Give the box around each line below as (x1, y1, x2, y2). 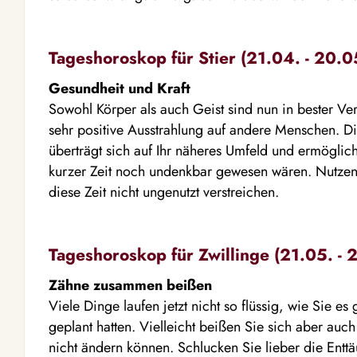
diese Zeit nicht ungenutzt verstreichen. (49, 182, 279, 202)
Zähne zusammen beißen (49, 275, 212, 296)
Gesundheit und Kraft (49, 78, 190, 99)
